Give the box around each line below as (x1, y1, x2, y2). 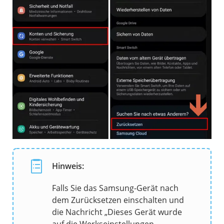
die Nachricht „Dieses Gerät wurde (52, 206, 182, 218)
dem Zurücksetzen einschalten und (52, 194, 184, 206)
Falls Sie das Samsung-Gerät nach (52, 182, 178, 194)
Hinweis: (52, 160, 84, 172)
